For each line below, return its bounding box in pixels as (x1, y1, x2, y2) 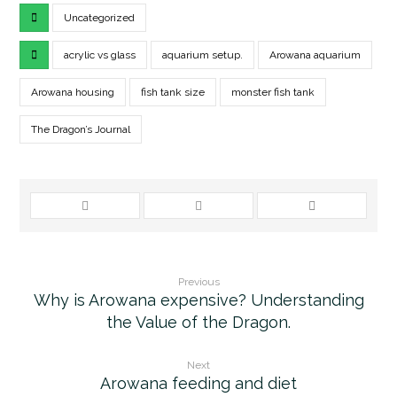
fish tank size (141, 85, 206, 98)
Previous (177, 275, 220, 288)
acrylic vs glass (64, 48, 136, 61)
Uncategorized (64, 11, 136, 24)
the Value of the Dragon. (106, 312, 291, 331)
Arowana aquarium (269, 48, 362, 61)
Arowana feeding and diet (100, 373, 297, 393)
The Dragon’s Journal (31, 122, 131, 136)
